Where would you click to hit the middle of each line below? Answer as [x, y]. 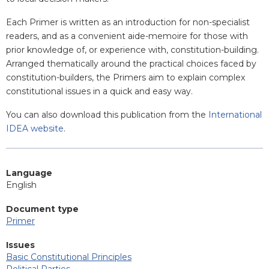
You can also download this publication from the [107, 114]
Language [29, 173]
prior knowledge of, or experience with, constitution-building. [132, 50]
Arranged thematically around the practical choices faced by [131, 63]
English [21, 185]
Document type [42, 209]
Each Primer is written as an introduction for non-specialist [128, 22]
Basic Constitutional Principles [69, 257]
